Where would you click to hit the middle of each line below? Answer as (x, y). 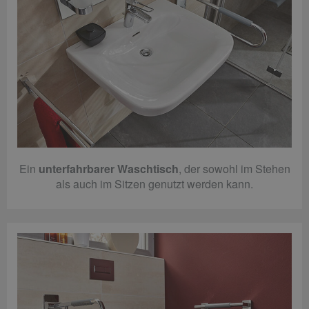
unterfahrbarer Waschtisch (108, 168)
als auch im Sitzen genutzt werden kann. (154, 183)
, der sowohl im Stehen (234, 168)
